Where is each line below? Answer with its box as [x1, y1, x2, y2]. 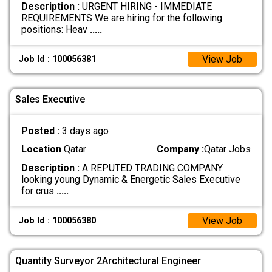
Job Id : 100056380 [19, 215, 97, 226]
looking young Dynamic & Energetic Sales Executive [21, 173, 240, 185]
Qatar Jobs [204, 143, 251, 155]
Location [21, 143, 61, 155]
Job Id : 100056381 [19, 53, 97, 64]
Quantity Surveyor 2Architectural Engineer [15, 254, 201, 267]
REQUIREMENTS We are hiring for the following [21, 12, 222, 24]
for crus [21, 185, 56, 197]
